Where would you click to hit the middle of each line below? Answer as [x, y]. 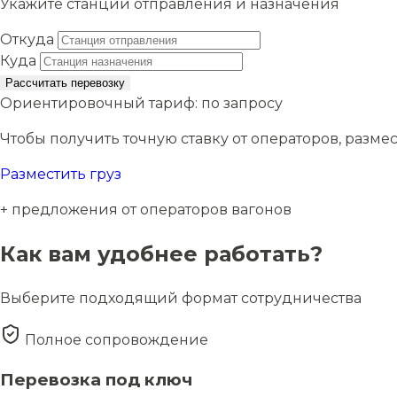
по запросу [242, 104]
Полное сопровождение [115, 340]
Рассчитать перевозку [65, 83]
